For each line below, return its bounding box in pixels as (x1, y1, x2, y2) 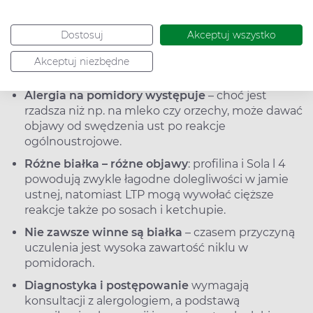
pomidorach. (24, 256, 94, 270)
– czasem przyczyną (182, 225, 295, 239)
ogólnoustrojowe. (24, 134, 122, 148)
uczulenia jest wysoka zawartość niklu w (24, 240, 248, 254)
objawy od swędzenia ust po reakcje (24, 119, 226, 133)
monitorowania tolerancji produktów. (10, 29, 217, 43)
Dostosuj (60, 29, 103, 41)
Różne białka (24, 156, 99, 170)
